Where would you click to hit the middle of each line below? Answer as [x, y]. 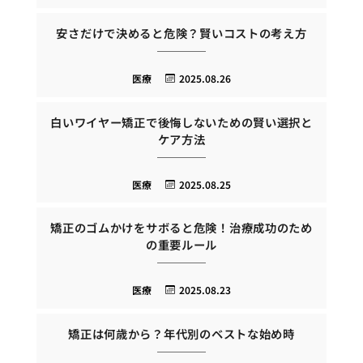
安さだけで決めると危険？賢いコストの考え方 [181, 33]
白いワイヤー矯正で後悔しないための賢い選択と [181, 122]
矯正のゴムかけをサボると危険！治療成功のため [181, 228]
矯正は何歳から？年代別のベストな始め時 [181, 333]
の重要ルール [181, 245]
